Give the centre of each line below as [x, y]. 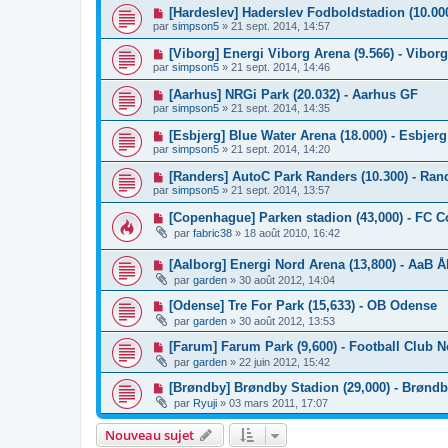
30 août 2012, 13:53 [287, 320]
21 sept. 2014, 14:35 [280, 108]
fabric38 [212, 233]
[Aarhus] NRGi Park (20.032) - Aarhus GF [293, 95]
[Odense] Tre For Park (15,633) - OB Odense [302, 305]
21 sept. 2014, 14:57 [280, 26]
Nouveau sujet [149, 434]
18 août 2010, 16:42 [292, 233]
